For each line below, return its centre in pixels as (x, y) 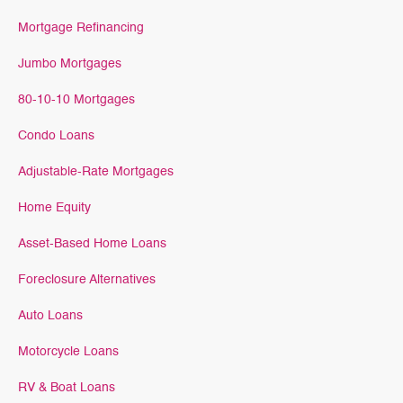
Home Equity (54, 208)
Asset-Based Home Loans (92, 244)
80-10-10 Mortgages (76, 100)
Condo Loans (56, 136)
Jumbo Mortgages (70, 64)
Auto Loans (50, 316)
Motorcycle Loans (68, 352)
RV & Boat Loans (67, 388)
